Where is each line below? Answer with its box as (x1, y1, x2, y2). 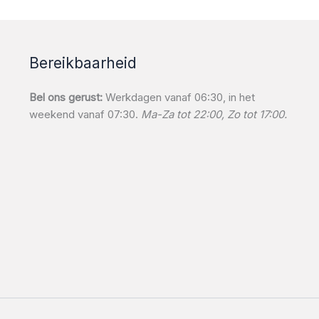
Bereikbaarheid (28, 53, 137, 72)
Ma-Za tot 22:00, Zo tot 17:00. (140, 107, 287, 121)
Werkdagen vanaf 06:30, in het (102, 90, 255, 104)
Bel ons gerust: (28, 90, 103, 104)
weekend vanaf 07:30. (28, 107, 141, 121)
